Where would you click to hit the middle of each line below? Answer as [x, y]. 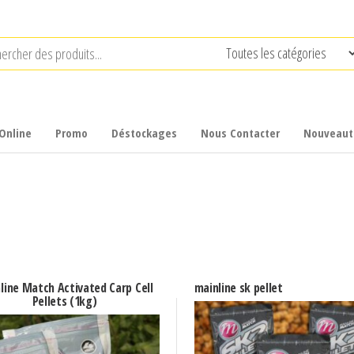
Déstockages [144, 132]
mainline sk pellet [238, 288]
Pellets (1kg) [64, 301]
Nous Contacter [240, 132]
